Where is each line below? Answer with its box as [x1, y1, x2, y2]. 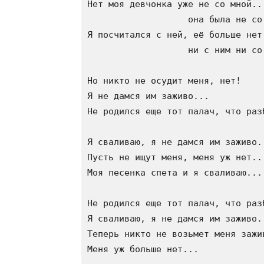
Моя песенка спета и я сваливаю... [87, 167, 262, 178]
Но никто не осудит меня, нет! [87, 75, 241, 86]
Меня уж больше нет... [87, 244, 199, 255]
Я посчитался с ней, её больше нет [87, 29, 262, 40]
